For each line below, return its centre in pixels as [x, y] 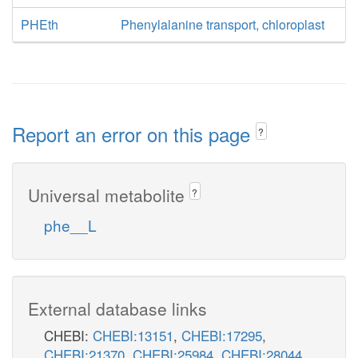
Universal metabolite [109, 195]
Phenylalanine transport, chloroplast [222, 24]
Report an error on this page [134, 134]
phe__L [70, 225]
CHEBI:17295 [222, 335]
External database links [117, 308]
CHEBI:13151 [133, 335]
